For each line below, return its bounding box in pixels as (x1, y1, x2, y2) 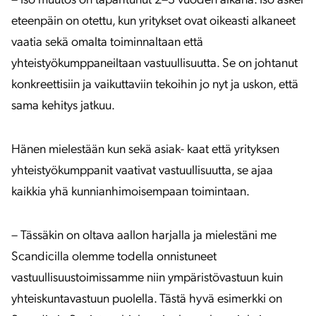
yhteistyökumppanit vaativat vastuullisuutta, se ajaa (11, 164, 273, 178)
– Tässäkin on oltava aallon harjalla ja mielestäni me (11, 229, 276, 243)
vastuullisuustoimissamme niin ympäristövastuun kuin (11, 272, 283, 285)
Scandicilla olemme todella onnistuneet (11, 250, 217, 264)
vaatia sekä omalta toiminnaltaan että (11, 36, 203, 49)
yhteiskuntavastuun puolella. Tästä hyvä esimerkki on (11, 293, 282, 306)
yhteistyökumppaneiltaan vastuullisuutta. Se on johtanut (11, 57, 298, 71)
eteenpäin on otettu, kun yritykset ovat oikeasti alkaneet (11, 15, 296, 28)
